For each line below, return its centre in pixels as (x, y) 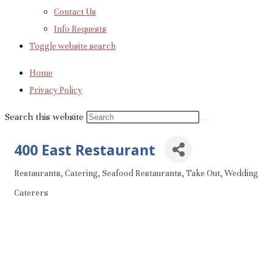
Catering (81, 173)
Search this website (46, 117)
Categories (38, 179)
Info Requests (80, 29)
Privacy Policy (56, 90)
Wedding (241, 173)
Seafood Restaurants (142, 173)
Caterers (31, 193)
